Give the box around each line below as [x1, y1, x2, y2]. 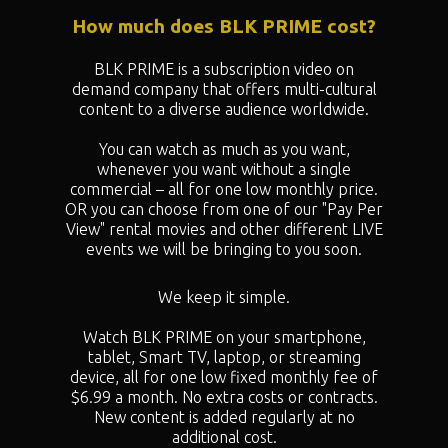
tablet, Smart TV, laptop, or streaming [87, 347, 361, 366]
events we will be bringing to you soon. [86, 239, 362, 258]
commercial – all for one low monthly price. [70, 179, 378, 198]
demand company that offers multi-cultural [71, 79, 377, 98]
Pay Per [327, 199, 383, 218]
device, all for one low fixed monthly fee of [70, 367, 378, 386]
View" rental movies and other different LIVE [65, 219, 383, 238]
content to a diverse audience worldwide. [79, 99, 369, 118]
